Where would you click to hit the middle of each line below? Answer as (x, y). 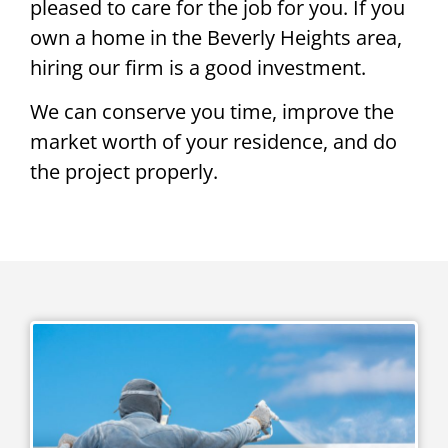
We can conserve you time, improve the (212, 112)
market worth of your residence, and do (213, 142)
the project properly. (124, 172)
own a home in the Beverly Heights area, (216, 37)
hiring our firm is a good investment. (198, 67)
